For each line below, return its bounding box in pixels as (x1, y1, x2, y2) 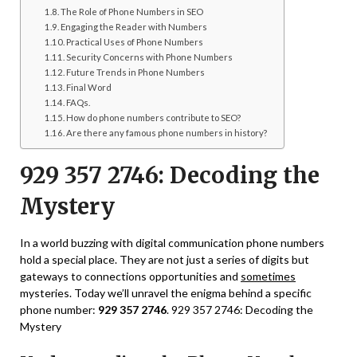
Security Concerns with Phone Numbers (66, 52, 233, 63)
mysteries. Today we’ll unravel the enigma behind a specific (20, 286, 312, 300)
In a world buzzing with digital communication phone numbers (20, 236, 324, 250)
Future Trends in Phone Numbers (66, 67, 206, 78)
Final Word (66, 82, 112, 93)
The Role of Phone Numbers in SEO (61, 6, 204, 18)
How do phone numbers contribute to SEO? (66, 112, 241, 124)
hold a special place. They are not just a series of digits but (20, 253, 309, 267)
